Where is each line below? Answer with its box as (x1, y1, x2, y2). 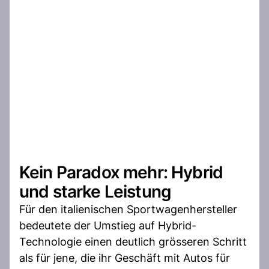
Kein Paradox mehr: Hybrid (19, 162, 223, 183)
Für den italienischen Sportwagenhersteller (19, 202, 237, 216)
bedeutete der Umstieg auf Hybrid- (19, 219, 196, 232)
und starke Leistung (19, 181, 172, 202)
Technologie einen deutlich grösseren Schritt (19, 235, 247, 248)
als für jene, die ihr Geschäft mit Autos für (19, 251, 230, 264)
